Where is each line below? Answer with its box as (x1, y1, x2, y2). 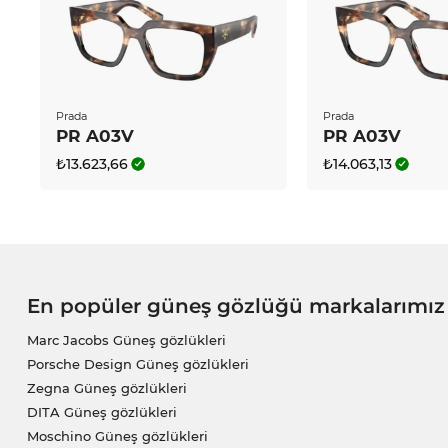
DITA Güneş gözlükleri (26, 404, 177, 421)
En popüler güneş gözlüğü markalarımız (26, 294, 445, 319)
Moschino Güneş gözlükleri (26, 428, 208, 445)
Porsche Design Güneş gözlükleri (26, 356, 249, 373)
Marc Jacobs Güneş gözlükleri (26, 332, 226, 349)
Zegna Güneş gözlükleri (26, 380, 187, 397)
